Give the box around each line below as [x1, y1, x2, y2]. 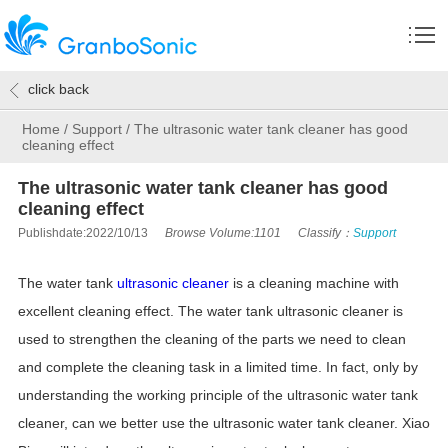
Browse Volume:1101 [164, 226, 284, 240]
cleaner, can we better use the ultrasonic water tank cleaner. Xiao [17, 415, 430, 431]
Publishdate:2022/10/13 [17, 226, 148, 240]
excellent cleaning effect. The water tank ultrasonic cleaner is [17, 303, 403, 319]
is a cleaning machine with [228, 275, 399, 291]
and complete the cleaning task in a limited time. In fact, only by [17, 359, 418, 375]
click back [28, 81, 89, 97]
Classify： [297, 226, 353, 240]
